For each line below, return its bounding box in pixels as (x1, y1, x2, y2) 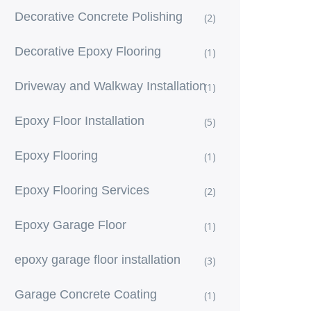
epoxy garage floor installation (15, 253, 180, 267)
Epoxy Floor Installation (15, 114, 144, 128)
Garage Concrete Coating (15, 287, 157, 301)
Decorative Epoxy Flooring (15, 44, 161, 58)
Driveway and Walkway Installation (15, 79, 206, 93)
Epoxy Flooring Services (15, 183, 149, 197)
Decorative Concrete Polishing (15, 10, 183, 24)
